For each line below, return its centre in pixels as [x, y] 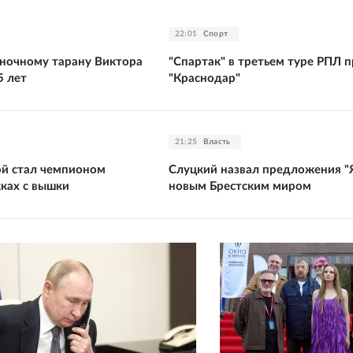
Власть [217, 141]
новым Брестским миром [240, 186]
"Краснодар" [204, 78]
